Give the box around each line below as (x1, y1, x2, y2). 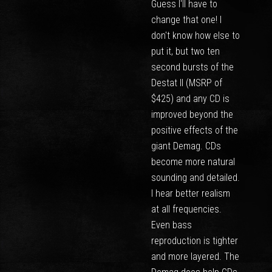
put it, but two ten (151, 46, 220, 57)
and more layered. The (151, 251, 239, 262)
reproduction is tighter (151, 235, 238, 246)
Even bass (151, 219, 192, 231)
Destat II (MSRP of (151, 77, 222, 89)
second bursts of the (151, 61, 234, 73)
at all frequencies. (151, 203, 222, 215)
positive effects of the (151, 124, 238, 136)
